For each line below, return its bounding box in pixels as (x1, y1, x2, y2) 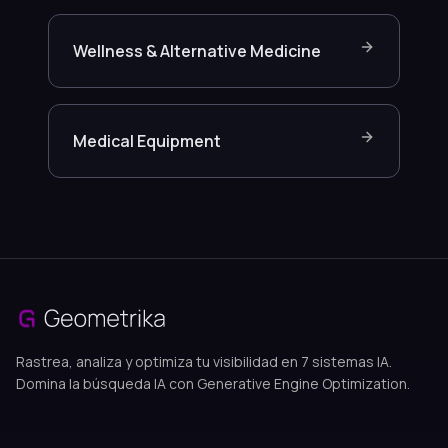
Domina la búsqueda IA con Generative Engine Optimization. (16, 374, 410, 393)
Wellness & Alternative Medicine (73, 40, 321, 62)
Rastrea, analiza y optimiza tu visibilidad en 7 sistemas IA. (16, 352, 392, 371)
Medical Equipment (73, 130, 221, 152)
